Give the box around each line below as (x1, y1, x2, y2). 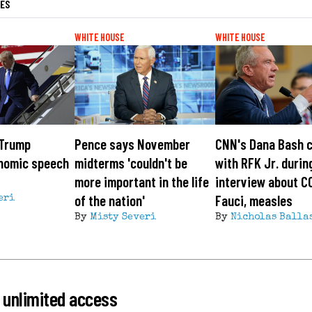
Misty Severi (89, 212, 156, 223)
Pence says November (74, 135, 190, 153)
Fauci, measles (215, 192, 293, 210)
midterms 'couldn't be (74, 154, 187, 172)
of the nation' (74, 192, 145, 210)
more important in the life (74, 173, 209, 191)
